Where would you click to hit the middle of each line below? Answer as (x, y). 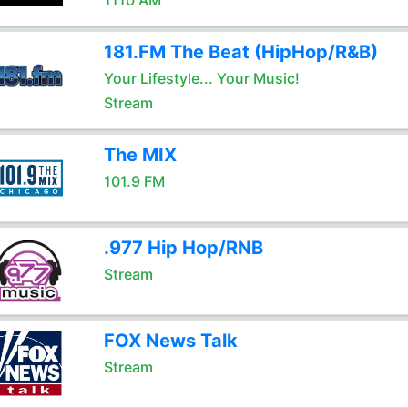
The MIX (140, 155)
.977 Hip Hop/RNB (183, 248)
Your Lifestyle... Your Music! (201, 78)
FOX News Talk (170, 341)
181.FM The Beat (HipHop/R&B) (240, 52)
